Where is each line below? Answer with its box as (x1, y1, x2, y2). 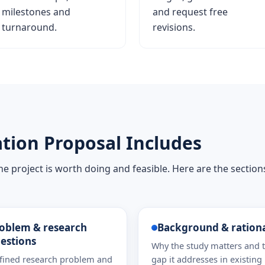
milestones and (1, 5, 70, 18)
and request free (153, 5, 228, 18)
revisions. (153, 21, 195, 34)
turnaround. (1, 21, 57, 34)
